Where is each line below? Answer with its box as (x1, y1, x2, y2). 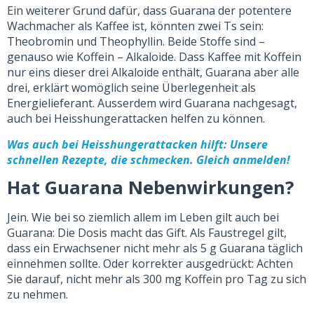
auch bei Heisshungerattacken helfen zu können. (7, 111, 265, 127)
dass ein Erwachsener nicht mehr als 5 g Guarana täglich (7, 240, 303, 257)
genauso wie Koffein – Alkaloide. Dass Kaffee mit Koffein (7, 49, 301, 65)
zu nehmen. (7, 287, 68, 303)
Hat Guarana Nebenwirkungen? (7, 175, 299, 200)
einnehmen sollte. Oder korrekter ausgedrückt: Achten (7, 256, 293, 272)
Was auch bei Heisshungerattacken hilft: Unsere (7, 136, 268, 152)
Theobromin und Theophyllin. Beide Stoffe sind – (7, 34, 265, 50)
